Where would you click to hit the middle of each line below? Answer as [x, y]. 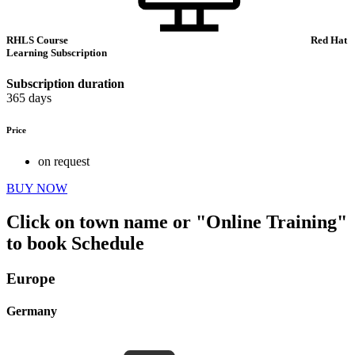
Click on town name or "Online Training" [177, 222]
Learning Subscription [57, 53]
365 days [29, 98]
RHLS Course [38, 40]
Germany [32, 311]
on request [64, 162]
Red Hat [329, 40]
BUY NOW [37, 189]
